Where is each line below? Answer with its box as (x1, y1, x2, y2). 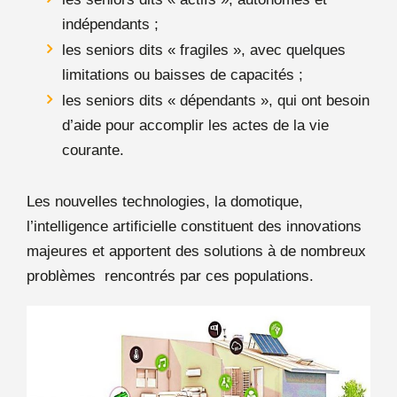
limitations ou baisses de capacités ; (62, 66, 303, 83)
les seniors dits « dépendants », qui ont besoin (62, 91, 370, 109)
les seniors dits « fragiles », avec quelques (62, 41, 346, 58)
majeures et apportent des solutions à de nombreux (27, 242, 366, 260)
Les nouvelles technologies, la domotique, (27, 192, 303, 210)
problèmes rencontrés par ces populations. (27, 267, 314, 284)
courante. (62, 141, 128, 159)
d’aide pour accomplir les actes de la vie (62, 116, 329, 134)
